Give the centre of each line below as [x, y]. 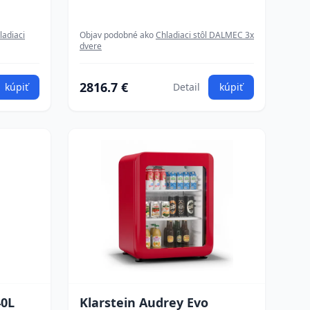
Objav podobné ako [118, 35]
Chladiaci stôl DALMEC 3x [205, 35]
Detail [186, 87]
